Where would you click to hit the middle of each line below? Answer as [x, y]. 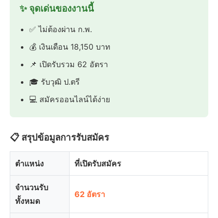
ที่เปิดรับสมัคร [98, 164]
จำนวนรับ [32, 188]
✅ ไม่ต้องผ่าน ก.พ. [61, 29]
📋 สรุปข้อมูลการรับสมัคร [59, 138]
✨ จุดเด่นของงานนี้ [57, 9]
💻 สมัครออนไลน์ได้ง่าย [70, 100]
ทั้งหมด [27, 201]
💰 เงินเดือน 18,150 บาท [70, 47]
